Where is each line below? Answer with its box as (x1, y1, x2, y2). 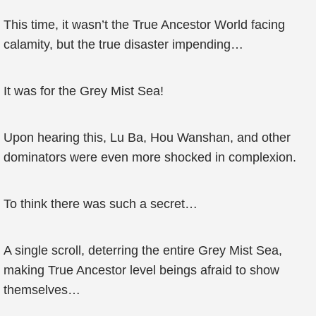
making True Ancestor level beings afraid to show (4, 263, 279, 277)
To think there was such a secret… (4, 197, 197, 211)
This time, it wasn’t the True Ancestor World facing (4, 18, 285, 32)
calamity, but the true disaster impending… (4, 37, 243, 51)
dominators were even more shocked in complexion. (4, 150, 296, 164)
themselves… (4, 283, 80, 297)
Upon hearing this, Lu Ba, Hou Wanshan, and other (4, 130, 291, 145)
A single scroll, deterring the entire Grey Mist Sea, (4, 243, 282, 257)
